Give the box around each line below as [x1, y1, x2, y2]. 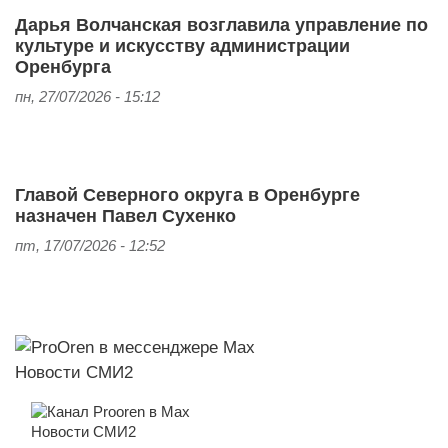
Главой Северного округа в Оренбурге [15, 184, 360, 205]
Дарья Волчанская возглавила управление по [15, 14, 428, 35]
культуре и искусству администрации [15, 35, 350, 56]
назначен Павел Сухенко [15, 205, 236, 226]
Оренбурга [15, 56, 111, 77]
